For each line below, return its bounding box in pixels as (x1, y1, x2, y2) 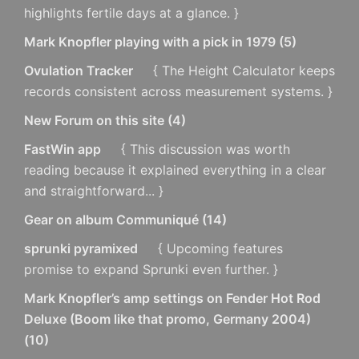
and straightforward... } (24, 182, 163, 199)
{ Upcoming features (154, 240, 283, 256)
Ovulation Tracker (24, 62, 133, 79)
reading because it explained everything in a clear (24, 161, 326, 178)
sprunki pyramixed (24, 240, 138, 256)
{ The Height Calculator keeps (149, 62, 335, 79)
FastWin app (24, 140, 101, 157)
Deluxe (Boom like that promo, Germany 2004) (24, 310, 311, 327)
